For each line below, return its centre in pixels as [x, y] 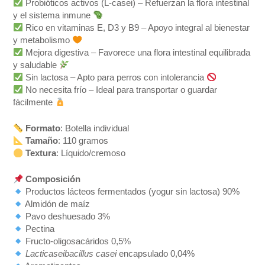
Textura [41, 153]
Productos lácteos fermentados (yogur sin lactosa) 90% [132, 192]
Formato [43, 129]
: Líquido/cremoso [91, 153]
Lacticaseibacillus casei [71, 254]
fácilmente [34, 102]
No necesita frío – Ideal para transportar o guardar [120, 90]
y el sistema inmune [53, 15]
